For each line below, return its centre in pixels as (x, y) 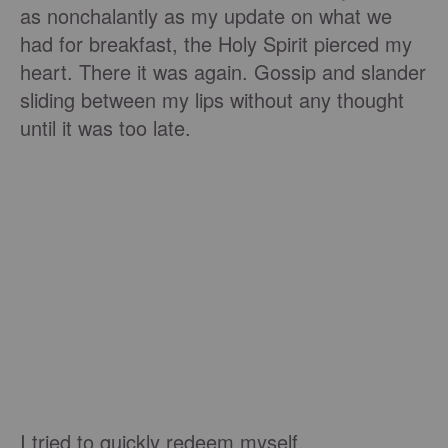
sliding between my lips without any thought (212, 100)
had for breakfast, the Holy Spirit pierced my (216, 44)
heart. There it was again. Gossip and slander (223, 72)
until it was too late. (105, 128)
